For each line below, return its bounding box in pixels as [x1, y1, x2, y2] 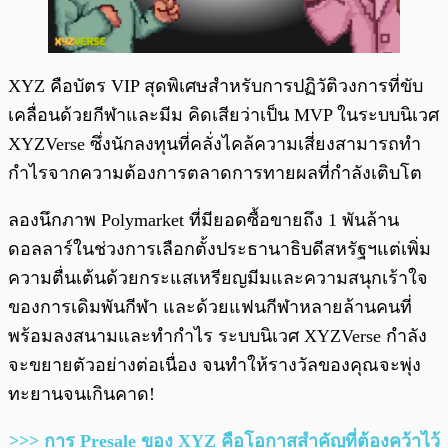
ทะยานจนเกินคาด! [8, 384, 155, 405]
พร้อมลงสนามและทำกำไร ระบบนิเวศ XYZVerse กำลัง [8, 326, 427, 347]
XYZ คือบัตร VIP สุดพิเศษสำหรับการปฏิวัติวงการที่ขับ [8, 76, 423, 97]
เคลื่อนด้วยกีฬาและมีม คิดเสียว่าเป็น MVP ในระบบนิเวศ [8, 105, 439, 126]
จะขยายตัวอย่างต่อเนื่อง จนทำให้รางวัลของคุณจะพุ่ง [8, 355, 421, 376]
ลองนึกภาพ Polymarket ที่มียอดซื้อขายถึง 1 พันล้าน [8, 210, 399, 231]
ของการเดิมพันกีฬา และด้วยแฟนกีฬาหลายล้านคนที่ [8, 297, 412, 318]
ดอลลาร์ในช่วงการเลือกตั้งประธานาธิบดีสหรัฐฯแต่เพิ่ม [8, 239, 431, 260]
